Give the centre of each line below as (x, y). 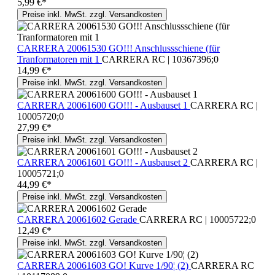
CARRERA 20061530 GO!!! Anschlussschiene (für (118, 48)
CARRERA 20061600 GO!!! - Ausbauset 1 (104, 105)
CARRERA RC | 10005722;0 (198, 219)
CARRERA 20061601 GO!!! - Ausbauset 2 (104, 162)
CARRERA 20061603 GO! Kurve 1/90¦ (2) (104, 265)
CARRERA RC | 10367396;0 (160, 59)
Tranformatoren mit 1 (60, 59)
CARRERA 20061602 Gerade (78, 219)
